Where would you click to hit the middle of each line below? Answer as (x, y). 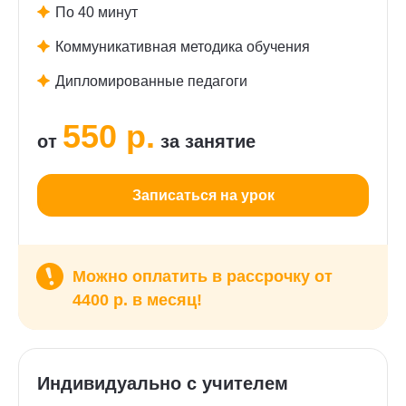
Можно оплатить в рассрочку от (203, 276)
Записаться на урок (203, 195)
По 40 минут (97, 12)
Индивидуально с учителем (163, 383)
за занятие (205, 141)
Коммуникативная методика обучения (183, 47)
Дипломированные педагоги (151, 81)
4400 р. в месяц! (137, 300)
